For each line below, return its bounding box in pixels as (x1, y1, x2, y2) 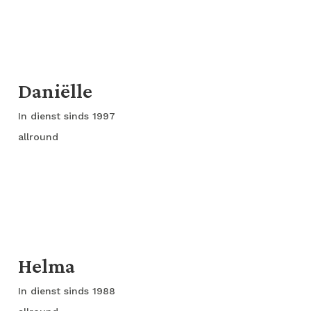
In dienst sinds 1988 (18, 285, 119, 296)
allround (18, 131, 58, 142)
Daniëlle (18, 79, 96, 102)
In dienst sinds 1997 (18, 110, 119, 121)
